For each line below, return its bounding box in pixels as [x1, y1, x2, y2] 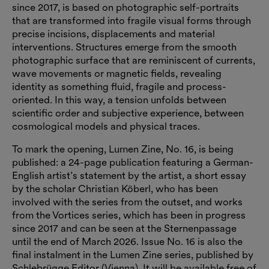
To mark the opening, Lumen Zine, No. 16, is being [12, 142, 234, 155]
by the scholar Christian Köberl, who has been [12, 182, 218, 195]
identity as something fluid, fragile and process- [12, 80, 226, 92]
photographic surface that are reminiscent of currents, [12, 53, 255, 66]
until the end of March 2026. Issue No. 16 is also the [12, 235, 243, 247]
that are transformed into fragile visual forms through [12, 14, 251, 26]
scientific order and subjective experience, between [12, 106, 244, 119]
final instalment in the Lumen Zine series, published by [12, 248, 253, 261]
